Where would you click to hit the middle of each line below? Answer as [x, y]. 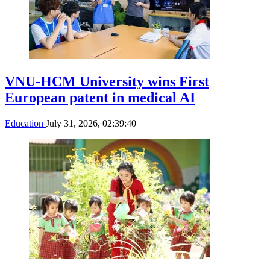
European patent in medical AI [100, 98]
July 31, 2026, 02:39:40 [91, 124]
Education [25, 124]
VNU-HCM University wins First [107, 82]
